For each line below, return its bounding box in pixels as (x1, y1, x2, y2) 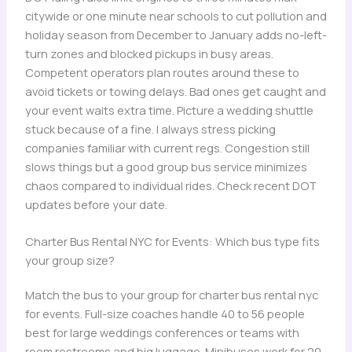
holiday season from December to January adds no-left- (24, 26, 327, 42)
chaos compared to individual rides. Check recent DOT (24, 177, 317, 193)
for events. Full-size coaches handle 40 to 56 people (24, 306, 305, 322)
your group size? (24, 252, 115, 269)
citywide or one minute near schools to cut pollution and (24, 7, 327, 24)
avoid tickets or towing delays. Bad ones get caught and (24, 82, 326, 99)
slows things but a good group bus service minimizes (24, 158, 307, 174)
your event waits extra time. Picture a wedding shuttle (24, 101, 313, 118)
